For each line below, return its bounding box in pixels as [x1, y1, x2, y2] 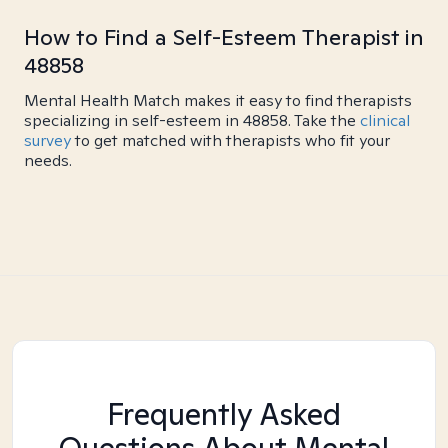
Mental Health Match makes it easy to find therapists [24, 90, 412, 111]
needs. [24, 150, 72, 171]
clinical [360, 110, 410, 131]
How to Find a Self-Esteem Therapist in [24, 23, 424, 51]
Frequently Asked [107, 394, 341, 434]
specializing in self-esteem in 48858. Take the [24, 110, 360, 131]
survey [24, 130, 71, 151]
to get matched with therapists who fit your [71, 130, 390, 151]
